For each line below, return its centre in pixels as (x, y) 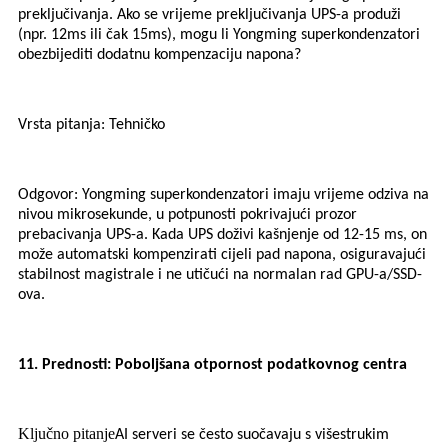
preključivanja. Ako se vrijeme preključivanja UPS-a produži (209, 15)
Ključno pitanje (66, 434)
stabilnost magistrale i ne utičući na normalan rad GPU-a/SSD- (220, 275)
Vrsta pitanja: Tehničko (91, 125)
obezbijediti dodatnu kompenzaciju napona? (159, 55)
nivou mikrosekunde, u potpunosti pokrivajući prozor (187, 215)
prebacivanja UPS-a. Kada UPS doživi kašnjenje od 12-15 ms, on (222, 235)
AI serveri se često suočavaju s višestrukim (252, 435)
